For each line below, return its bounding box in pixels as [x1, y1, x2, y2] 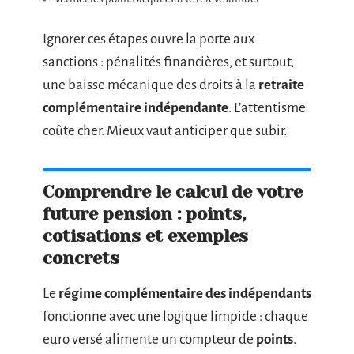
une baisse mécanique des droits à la [43, 77, 258, 92]
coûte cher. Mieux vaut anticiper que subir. [43, 123, 287, 138]
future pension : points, [43, 204, 246, 224]
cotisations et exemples [43, 226, 248, 246]
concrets [43, 248, 119, 268]
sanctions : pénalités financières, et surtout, [43, 55, 294, 70]
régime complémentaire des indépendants [58, 286, 311, 301]
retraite [258, 77, 304, 92]
